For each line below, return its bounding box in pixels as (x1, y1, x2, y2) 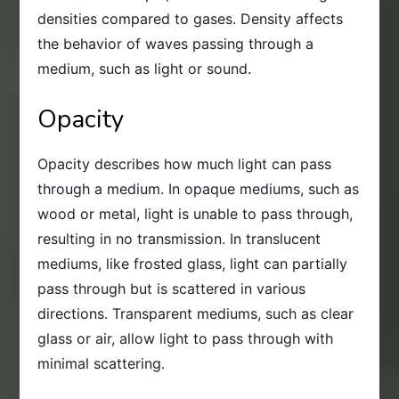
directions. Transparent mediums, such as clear (37, 304, 354, 322)
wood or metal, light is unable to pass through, (37, 204, 354, 223)
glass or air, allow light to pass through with (37, 329, 334, 347)
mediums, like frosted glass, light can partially (37, 254, 348, 273)
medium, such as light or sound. (37, 59, 252, 77)
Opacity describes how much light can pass (37, 154, 332, 173)
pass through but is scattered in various (37, 279, 306, 297)
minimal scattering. (37, 354, 166, 372)
